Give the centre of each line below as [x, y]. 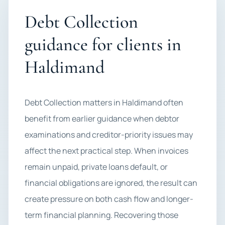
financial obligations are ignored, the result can [111, 183]
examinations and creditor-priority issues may [109, 135]
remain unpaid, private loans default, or [96, 167]
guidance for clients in [103, 44]
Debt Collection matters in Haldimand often [104, 102]
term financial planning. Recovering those [101, 215]
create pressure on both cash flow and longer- [109, 199]
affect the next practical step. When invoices [106, 151]
